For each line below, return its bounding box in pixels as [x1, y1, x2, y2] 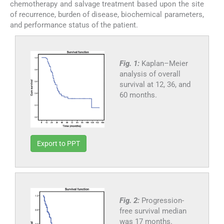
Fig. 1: [119, 58, 141, 68]
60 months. [119, 90, 157, 99]
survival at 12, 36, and [119, 79, 190, 89]
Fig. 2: [119, 195, 141, 205]
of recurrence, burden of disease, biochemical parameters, [10, 9, 204, 19]
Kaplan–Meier [141, 58, 188, 68]
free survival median [119, 206, 186, 215]
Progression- [141, 195, 184, 205]
